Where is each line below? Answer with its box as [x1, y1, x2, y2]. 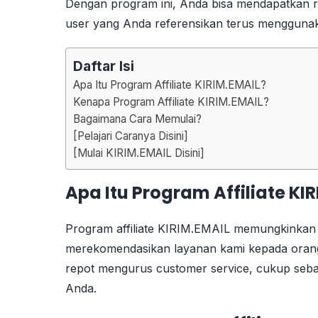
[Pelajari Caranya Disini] [73, 128, 188, 143]
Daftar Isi [73, 57, 134, 75]
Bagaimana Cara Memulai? [73, 111, 204, 126]
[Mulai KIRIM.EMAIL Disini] [73, 146, 204, 160]
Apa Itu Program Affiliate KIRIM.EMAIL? [73, 77, 269, 92]
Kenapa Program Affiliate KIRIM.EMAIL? [73, 94, 269, 109]
